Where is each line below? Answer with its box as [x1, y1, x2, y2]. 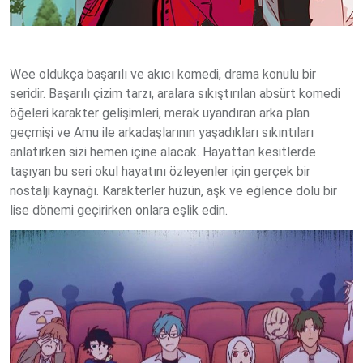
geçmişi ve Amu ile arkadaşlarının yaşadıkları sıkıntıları [10, 124, 314, 140]
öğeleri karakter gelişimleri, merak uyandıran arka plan [10, 105, 310, 121]
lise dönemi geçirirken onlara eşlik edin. [10, 202, 228, 218]
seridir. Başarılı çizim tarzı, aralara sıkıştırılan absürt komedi [10, 85, 340, 101]
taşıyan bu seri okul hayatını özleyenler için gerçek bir [10, 163, 310, 179]
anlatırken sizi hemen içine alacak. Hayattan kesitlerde [10, 143, 316, 160]
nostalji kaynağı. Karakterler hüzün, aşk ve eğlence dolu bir [10, 182, 337, 199]
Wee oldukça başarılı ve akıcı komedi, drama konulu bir [10, 66, 316, 82]
